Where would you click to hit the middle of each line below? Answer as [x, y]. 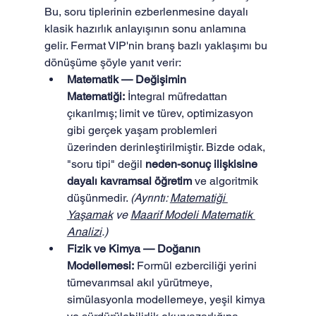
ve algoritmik [226, 181]
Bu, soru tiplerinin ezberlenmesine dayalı [147, 12]
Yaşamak [90, 215]
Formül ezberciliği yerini [196, 266]
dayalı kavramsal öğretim [129, 181]
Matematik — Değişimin [128, 79]
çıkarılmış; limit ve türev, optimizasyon [161, 113]
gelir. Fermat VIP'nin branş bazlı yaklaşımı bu [157, 45]
